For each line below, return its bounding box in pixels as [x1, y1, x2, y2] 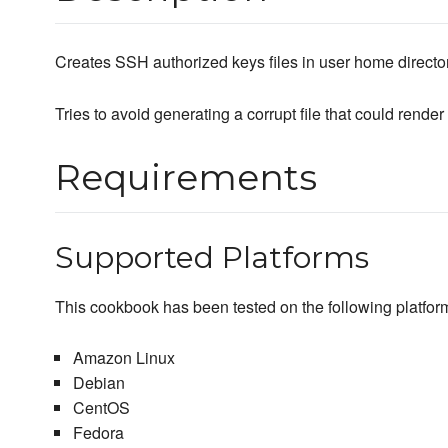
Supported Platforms [55, 239, 369, 276]
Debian [72, 371, 125, 394]
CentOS [72, 396, 130, 419]
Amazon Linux [72, 346, 175, 369]
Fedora [72, 421, 124, 444]
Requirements [55, 155, 317, 199]
